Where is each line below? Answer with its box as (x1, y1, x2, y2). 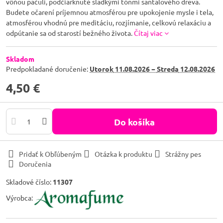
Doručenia (19, 159, 51, 168)
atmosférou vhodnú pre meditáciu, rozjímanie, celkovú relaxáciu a (6, 18, 211, 27)
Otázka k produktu (95, 149, 152, 158)
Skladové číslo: (6, 177, 53, 186)
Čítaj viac (134, 28, 163, 37)
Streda (157, 64, 179, 73)
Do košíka (120, 115, 155, 127)
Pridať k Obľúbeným (19, 149, 82, 158)
